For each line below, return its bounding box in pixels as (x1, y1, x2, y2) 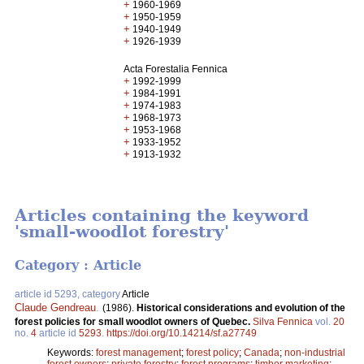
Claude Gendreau (15, 301, 96, 314)
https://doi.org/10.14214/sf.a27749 (106, 327, 257, 339)
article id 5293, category (15, 288, 122, 300)
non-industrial (284, 346, 345, 358)
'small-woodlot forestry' (15, 222, 229, 242)
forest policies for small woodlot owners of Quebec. (15, 315, 253, 327)
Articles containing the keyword (15, 206, 309, 226)
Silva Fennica (253, 315, 313, 327)
